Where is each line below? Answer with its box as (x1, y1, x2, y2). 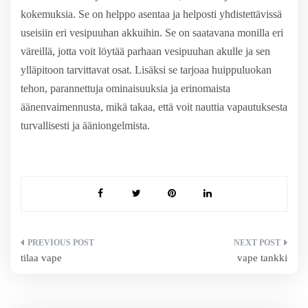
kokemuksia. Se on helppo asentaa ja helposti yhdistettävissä (21, 8, 282, 20)
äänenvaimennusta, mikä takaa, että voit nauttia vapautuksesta (21, 101, 287, 113)
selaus (20, 262, 65, 282)
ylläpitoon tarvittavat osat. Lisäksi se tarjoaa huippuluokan (21, 64, 272, 76)
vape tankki (237, 252, 287, 263)
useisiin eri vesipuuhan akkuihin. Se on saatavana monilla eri (21, 27, 283, 38)
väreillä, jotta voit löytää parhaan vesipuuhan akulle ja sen (21, 45, 270, 57)
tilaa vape (21, 252, 62, 263)
